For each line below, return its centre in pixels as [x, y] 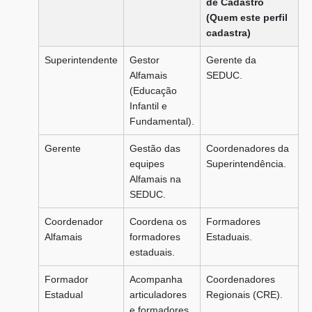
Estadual [64, 295]
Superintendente [81, 60]
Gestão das [155, 148]
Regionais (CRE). [244, 295]
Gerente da [231, 60]
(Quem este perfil [247, 17]
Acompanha [156, 279]
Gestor [145, 60]
